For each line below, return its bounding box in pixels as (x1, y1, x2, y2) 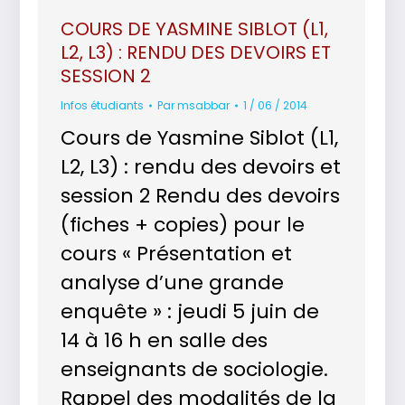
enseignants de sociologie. (61, 355, 329, 383)
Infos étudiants (61, 98, 145, 113)
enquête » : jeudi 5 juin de (61, 297, 320, 325)
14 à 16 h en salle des (61, 326, 268, 354)
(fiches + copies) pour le (61, 211, 306, 239)
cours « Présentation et (61, 240, 293, 268)
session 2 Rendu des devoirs (61, 182, 341, 210)
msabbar (177, 98, 231, 113)
